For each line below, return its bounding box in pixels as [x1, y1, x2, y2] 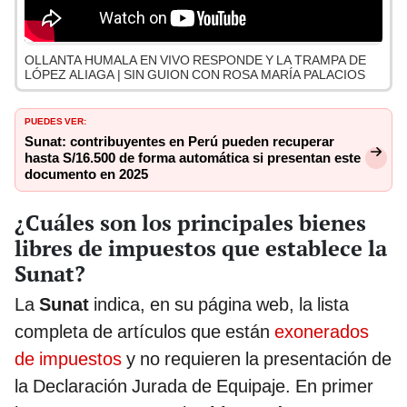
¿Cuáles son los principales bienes [15, 207, 366, 237]
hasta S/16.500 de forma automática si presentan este [25, 150, 361, 167]
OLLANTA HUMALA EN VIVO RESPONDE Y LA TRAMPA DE [25, 53, 366, 68]
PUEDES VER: [25, 113, 86, 128]
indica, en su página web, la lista [94, 293, 349, 315]
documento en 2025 [25, 166, 148, 184]
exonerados [274, 320, 369, 342]
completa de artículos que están [15, 320, 274, 342]
